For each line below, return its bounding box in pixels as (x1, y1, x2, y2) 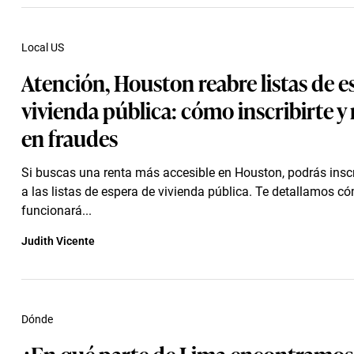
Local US (21, 41, 64, 54)
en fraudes (21, 121, 118, 153)
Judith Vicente (21, 235, 95, 247)
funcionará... (21, 203, 92, 218)
